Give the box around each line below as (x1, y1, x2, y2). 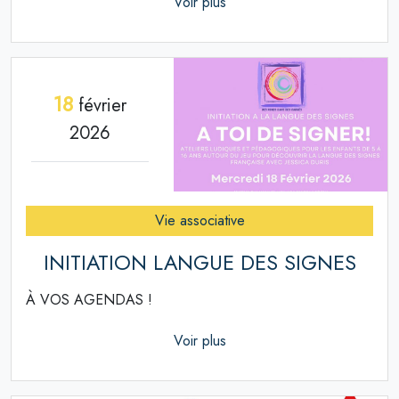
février (72, 92, 126, 118)
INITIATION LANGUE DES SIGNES (43, 248, 356, 279)
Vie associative (154, 210, 245, 232)
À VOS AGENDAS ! (26, 289, 152, 311)
